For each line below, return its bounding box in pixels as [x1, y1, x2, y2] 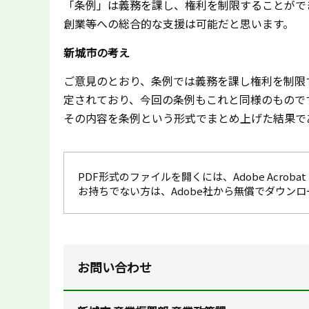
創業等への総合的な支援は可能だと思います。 [63, 15, 294, 32]
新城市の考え [63, 43, 130, 61]
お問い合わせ [77, 257, 152, 276]
